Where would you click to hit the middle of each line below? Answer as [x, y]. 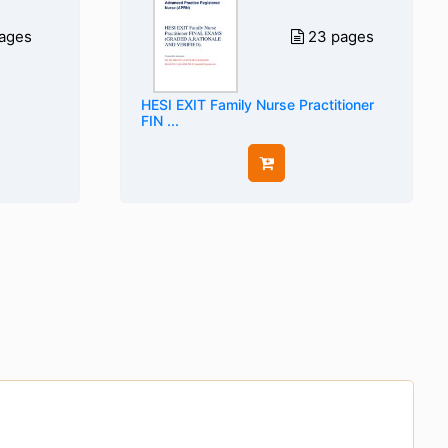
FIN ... [159, 120]
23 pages [341, 36]
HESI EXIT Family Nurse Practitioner [257, 104]
